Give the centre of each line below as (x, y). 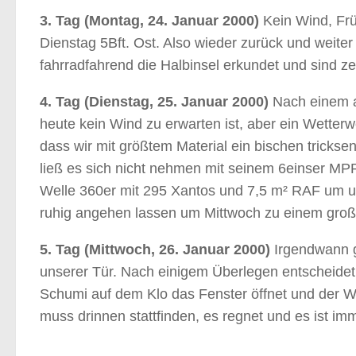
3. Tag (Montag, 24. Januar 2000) (149, 21)
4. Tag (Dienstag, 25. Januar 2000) (154, 102)
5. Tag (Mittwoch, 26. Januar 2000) (155, 250)
